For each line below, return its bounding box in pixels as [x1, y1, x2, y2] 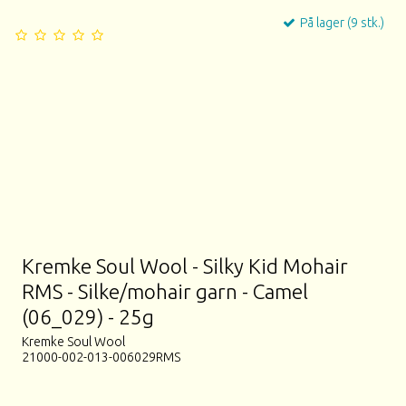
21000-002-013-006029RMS [22, 350, 181, 365]
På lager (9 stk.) [296, 14, 384, 30]
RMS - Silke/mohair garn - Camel [22, 279, 309, 303]
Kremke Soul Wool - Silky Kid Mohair [22, 254, 349, 277]
